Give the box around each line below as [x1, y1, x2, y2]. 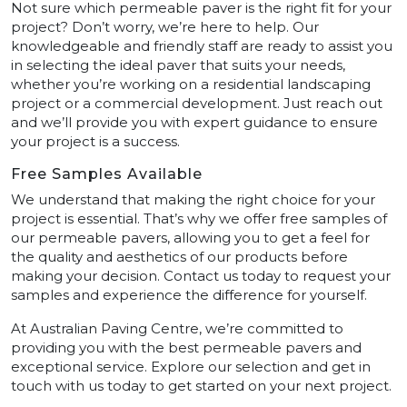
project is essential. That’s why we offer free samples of [11, 209, 387, 227]
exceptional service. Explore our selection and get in [11, 357, 371, 375]
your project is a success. [11, 132, 180, 150]
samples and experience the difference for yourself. [11, 285, 367, 303]
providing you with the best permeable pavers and [11, 338, 362, 356]
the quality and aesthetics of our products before [11, 247, 348, 265]
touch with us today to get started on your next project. [11, 376, 392, 394]
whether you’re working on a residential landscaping [11, 74, 371, 93]
